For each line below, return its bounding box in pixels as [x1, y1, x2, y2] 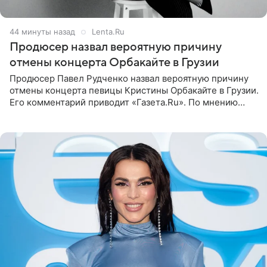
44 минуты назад [10, 27, 75, 37]
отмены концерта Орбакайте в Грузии [10, 56, 219, 70]
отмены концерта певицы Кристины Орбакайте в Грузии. [10, 85, 259, 97]
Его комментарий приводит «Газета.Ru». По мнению [10, 97, 238, 108]
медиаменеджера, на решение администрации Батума [10, 108, 249, 120]
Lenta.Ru [92, 27, 125, 37]
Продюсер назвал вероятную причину [10, 41, 222, 54]
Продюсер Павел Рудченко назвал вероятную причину [10, 73, 249, 85]
